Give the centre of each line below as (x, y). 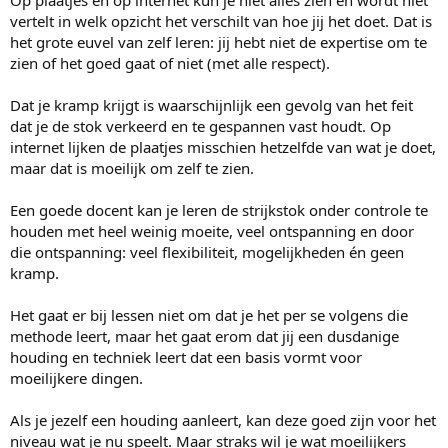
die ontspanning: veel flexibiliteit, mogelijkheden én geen (207, 252)
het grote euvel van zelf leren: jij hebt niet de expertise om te (218, 42)
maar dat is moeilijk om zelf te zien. (132, 168)
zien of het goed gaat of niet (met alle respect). (170, 63)
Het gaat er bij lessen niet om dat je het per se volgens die (209, 315)
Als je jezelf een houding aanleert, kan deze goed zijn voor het (223, 420)
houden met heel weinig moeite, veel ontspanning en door (212, 231)
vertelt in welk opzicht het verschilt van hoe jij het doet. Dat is (221, 21)
